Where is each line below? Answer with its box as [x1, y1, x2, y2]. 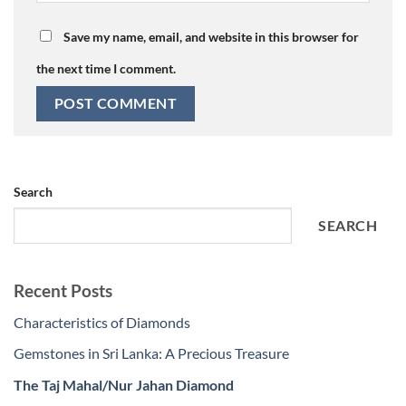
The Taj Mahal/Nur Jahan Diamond [14, 376, 234, 394]
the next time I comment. [36, 61, 176, 77]
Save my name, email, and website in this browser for [63, 29, 359, 45]
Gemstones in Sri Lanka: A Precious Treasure [14, 344, 289, 362]
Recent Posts [14, 280, 112, 302]
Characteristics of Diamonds [14, 313, 190, 331]
